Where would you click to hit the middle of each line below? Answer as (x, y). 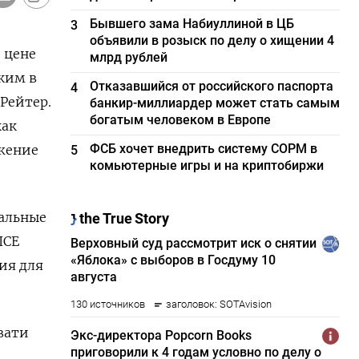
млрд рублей (129, 57)
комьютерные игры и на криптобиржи (207, 165)
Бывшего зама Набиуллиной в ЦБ (192, 24)
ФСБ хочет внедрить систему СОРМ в (204, 149)
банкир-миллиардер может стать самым (215, 103)
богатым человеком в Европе (181, 120)
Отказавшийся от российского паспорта (212, 86)
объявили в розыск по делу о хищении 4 (212, 40)
